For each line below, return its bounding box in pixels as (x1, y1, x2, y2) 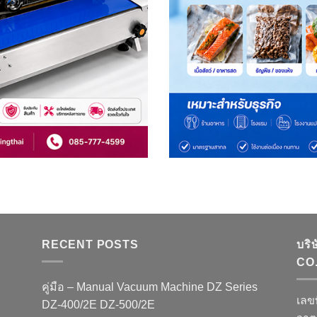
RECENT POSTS (42, 238, 139, 250)
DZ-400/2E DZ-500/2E (42, 299, 155, 311)
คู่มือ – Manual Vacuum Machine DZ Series (42, 281, 258, 294)
